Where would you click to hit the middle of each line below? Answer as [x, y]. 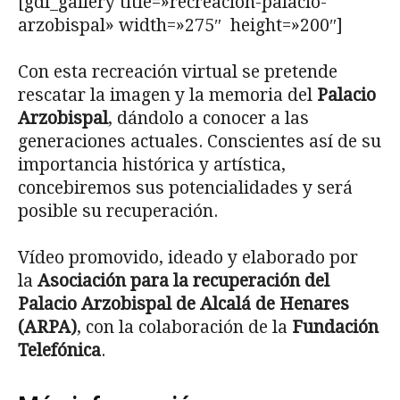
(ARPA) [47, 328]
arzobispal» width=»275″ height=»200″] [180, 26]
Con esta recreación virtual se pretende [178, 72]
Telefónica [59, 351]
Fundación [335, 328]
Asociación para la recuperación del [183, 281]
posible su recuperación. [118, 212]
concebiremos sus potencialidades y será [185, 188]
